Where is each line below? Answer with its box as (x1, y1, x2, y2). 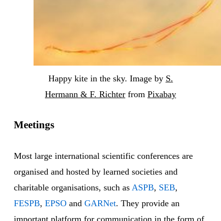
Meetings (14, 119, 54, 131)
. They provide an (116, 198, 180, 209)
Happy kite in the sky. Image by (48, 74, 166, 84)
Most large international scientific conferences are (14, 151, 193, 161)
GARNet (84, 198, 116, 209)
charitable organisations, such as (14, 183, 132, 193)
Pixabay (147, 89, 176, 100)
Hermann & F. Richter (45, 89, 125, 100)
